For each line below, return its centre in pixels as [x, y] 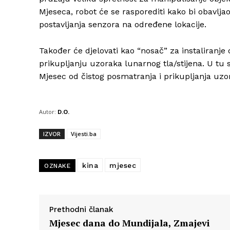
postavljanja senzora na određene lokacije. [123, 25]
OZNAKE [57, 166]
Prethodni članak [81, 210]
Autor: [47, 112]
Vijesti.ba [84, 134]
